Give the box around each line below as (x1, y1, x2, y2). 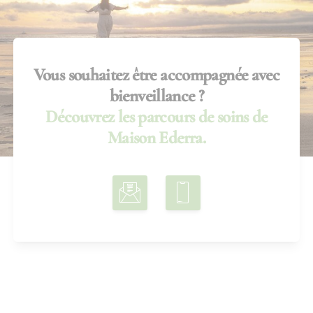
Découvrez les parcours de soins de (45, 106, 268, 128)
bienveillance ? (109, 85, 204, 107)
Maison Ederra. (107, 127, 206, 149)
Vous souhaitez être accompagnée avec (33, 64, 280, 86)
